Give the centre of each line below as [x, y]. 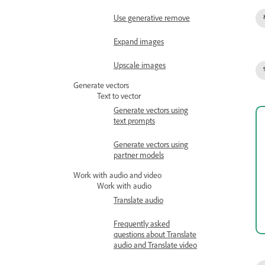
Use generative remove [152, 20]
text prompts [134, 122]
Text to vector [119, 98]
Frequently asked [142, 225]
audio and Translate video [155, 247]
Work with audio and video [117, 177]
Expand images [139, 43]
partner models [139, 157]
